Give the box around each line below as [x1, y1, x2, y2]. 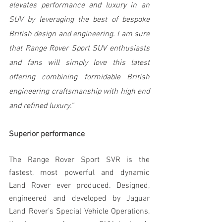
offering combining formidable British [9, 72, 150, 82]
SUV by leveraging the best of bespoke [9, 14, 150, 25]
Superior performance [9, 129, 85, 139]
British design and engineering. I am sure [9, 29, 150, 39]
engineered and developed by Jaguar [9, 193, 150, 204]
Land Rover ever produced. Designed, [9, 180, 150, 191]
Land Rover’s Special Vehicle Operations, [9, 206, 150, 217]
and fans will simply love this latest [9, 57, 150, 68]
